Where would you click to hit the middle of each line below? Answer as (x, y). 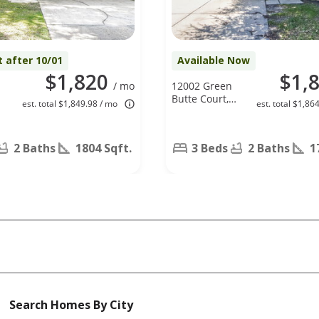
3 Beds (210, 148)
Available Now (214, 60)
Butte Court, (200, 98)
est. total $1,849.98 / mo (70, 103)
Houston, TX (200, 111)
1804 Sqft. (104, 148)
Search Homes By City (71, 304)
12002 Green (202, 85)
